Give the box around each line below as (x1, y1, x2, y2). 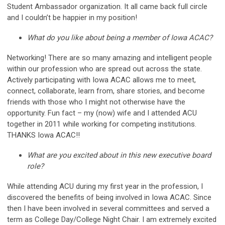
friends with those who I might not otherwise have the (7, 97, 185, 106)
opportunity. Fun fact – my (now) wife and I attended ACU (7, 108, 197, 118)
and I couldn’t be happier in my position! (7, 13, 137, 22)
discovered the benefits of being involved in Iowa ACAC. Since (7, 192, 211, 202)
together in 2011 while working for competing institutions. (7, 119, 196, 129)
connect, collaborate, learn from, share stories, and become (7, 86, 205, 95)
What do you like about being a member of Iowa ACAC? (27, 33, 212, 42)
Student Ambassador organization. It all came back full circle (7, 2, 207, 11)
